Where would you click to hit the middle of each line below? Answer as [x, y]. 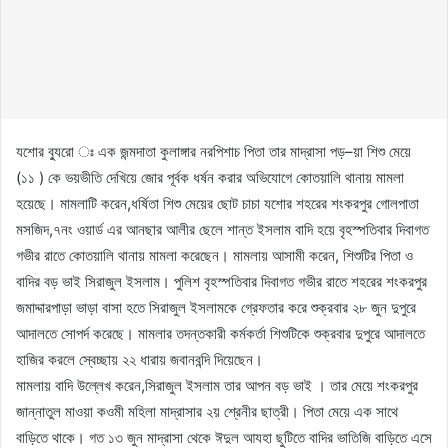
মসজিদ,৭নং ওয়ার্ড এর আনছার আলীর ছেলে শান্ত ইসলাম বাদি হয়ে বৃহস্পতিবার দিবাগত [222, 229]
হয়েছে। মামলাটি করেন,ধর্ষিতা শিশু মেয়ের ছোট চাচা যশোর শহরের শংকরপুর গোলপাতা [217, 203]
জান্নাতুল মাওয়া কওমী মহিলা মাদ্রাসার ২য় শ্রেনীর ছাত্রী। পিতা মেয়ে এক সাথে [207, 411]
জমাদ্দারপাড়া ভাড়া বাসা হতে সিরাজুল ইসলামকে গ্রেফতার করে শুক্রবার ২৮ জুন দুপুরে [216, 307]
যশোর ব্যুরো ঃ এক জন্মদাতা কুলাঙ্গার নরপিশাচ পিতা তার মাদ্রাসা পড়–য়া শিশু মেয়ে [213, 151]
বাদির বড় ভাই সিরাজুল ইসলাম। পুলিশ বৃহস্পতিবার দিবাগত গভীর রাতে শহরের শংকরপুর [221, 281]
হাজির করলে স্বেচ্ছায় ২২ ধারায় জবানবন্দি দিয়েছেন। [139, 359]
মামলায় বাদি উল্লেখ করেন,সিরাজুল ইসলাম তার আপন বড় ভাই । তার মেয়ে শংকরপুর [217, 385]
